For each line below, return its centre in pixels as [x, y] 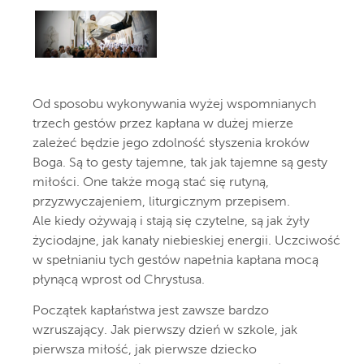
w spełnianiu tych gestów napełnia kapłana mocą [175, 260]
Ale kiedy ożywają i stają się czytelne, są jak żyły [171, 221]
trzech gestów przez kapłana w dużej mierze [163, 124]
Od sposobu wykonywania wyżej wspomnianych [174, 104]
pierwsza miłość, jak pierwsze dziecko [145, 350]
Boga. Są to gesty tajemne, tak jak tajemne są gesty [180, 163]
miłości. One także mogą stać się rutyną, [151, 182]
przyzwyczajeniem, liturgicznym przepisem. [161, 202]
